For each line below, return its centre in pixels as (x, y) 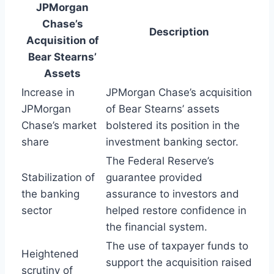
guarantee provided (154, 177)
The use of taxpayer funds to (177, 246)
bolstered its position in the (173, 125)
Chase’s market (59, 125)
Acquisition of (62, 40)
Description (179, 31)
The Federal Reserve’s (160, 161)
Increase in (48, 92)
